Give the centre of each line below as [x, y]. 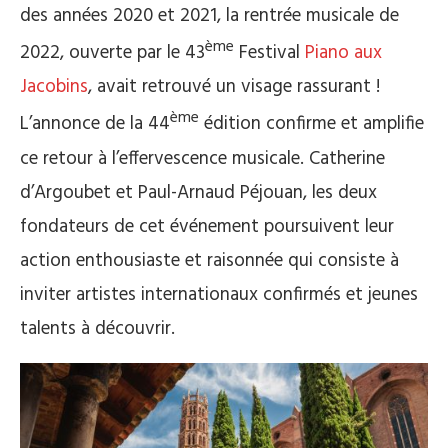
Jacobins [54, 87]
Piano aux [343, 53]
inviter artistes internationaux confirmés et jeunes [219, 294]
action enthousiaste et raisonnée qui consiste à [209, 260]
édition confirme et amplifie [311, 124]
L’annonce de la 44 [95, 124]
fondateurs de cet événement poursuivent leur [207, 226]
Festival [269, 53]
